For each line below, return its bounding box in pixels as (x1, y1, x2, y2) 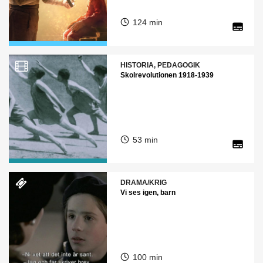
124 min (132, 18, 163, 27)
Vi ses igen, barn (120, 188, 176, 197)
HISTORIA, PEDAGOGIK (120, 61, 200, 69)
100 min (132, 252, 163, 262)
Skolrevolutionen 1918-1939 (120, 71, 214, 79)
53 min (132, 135, 158, 144)
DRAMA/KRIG (120, 178, 167, 187)
